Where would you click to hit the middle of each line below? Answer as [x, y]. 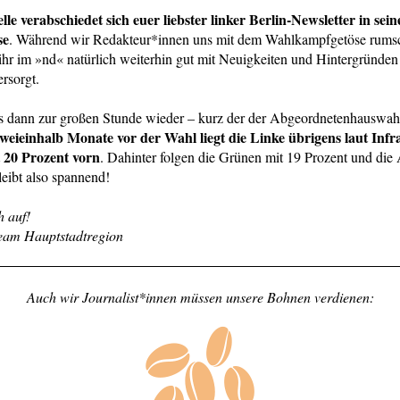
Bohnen [288, 297]
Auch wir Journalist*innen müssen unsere [145, 297]
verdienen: [344, 297]
